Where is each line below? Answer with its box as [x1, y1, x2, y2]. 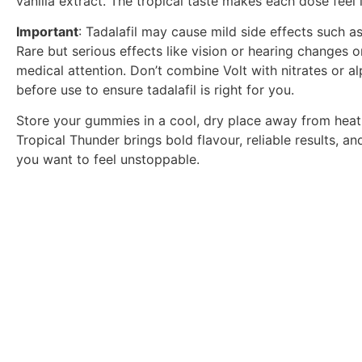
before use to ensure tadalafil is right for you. [16, 81, 294, 98]
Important [16, 23, 78, 40]
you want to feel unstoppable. [16, 151, 200, 168]
